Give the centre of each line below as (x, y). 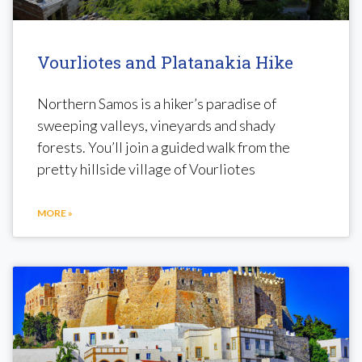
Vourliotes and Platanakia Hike (165, 62)
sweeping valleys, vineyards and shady (156, 125)
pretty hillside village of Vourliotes (146, 168)
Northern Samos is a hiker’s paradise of (157, 103)
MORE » (55, 213)
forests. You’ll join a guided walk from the (164, 147)
